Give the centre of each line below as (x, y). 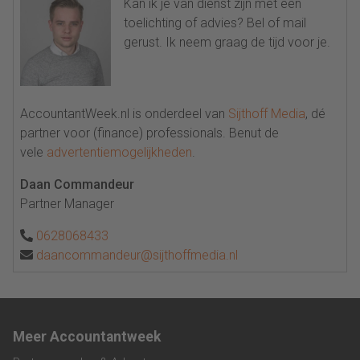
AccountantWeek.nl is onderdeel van (124, 113)
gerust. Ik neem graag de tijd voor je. (227, 43)
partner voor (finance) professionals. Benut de (149, 133)
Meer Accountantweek (87, 336)
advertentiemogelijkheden (119, 152)
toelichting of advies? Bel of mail (215, 23)
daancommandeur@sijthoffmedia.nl (137, 255)
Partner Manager (67, 203)
